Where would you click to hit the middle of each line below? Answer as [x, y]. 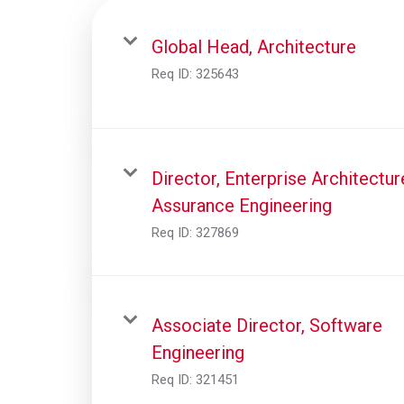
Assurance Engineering [242, 205]
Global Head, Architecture [254, 46]
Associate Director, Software [267, 325]
